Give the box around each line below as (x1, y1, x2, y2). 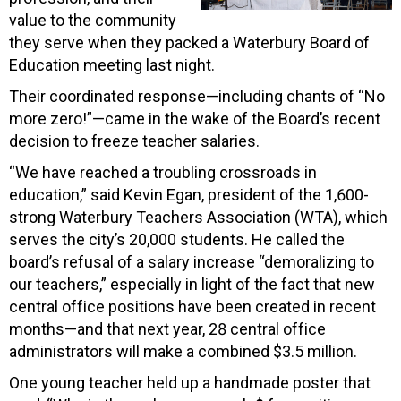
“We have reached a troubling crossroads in (9, 162, 317, 182)
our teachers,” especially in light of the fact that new (9, 274, 375, 294)
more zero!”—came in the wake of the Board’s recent (9, 108, 380, 128)
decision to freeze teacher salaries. (9, 131, 260, 150)
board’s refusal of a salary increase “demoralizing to (9, 252, 374, 271)
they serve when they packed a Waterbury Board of (9, 32, 370, 52)
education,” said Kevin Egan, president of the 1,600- (9, 184, 369, 204)
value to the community (9, 10, 176, 30)
